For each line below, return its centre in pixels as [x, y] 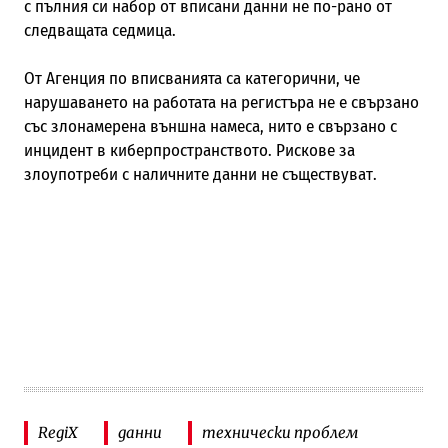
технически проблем [280, 433]
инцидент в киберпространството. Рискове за [189, 150]
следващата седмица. [99, 30]
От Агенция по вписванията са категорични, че [191, 78]
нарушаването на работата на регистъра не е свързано [221, 102]
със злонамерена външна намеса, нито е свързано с [210, 126]
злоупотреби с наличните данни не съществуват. [200, 174]
